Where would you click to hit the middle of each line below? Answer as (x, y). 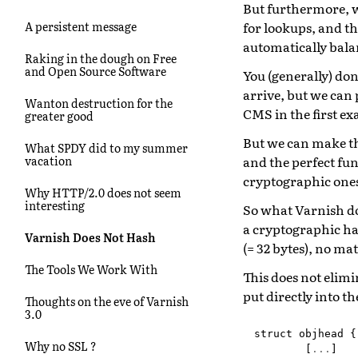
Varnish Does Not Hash (90, 237)
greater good (59, 115)
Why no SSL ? (61, 346)
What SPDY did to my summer (106, 147)
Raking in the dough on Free (101, 58)
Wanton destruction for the (99, 103)
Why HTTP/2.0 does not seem (103, 192)
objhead (321, 333)
